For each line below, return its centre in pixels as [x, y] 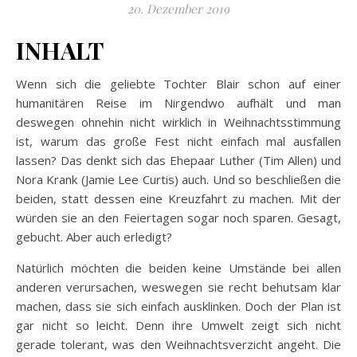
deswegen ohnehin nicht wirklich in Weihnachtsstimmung [178, 122]
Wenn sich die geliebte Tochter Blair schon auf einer [22, 84]
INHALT [60, 50]
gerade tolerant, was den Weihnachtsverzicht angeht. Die [178, 344]
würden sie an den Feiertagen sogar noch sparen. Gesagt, [178, 218]
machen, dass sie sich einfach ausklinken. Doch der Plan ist [178, 306]
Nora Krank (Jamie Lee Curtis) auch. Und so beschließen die [178, 179]
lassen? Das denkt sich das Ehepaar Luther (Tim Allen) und [178, 160]
